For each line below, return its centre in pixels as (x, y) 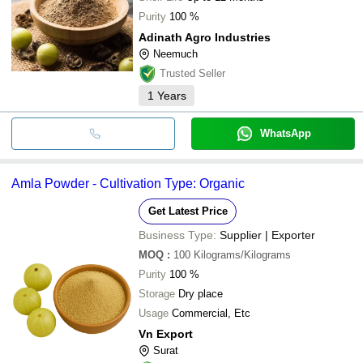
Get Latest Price (188, 211)
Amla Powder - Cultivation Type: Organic (128, 183)
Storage (157, 293)
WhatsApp (285, 133)
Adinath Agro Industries (205, 37)
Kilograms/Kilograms (242, 254)
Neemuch (175, 53)
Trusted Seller (192, 73)
